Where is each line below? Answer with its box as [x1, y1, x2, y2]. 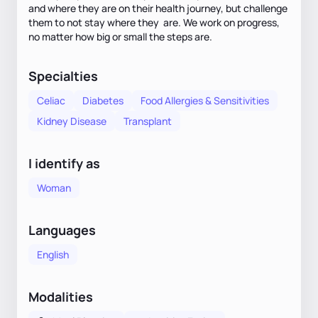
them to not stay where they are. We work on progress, [28, 15, 280, 29]
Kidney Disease [37, 114, 106, 128]
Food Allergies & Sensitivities [141, 93, 269, 107]
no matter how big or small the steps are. [28, 29, 212, 43]
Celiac [37, 93, 65, 107]
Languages [28, 221, 96, 238]
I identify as [28, 154, 100, 172]
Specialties [28, 67, 98, 84]
